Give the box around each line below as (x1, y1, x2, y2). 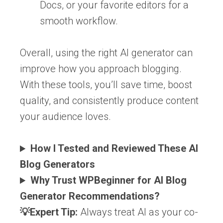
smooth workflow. (40, 15, 118, 27)
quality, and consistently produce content (20, 95, 199, 107)
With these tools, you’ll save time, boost (20, 79, 192, 91)
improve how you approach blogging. (20, 63, 182, 75)
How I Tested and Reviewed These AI (30, 142, 199, 155)
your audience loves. (20, 111, 111, 123)
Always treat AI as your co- (78, 206, 198, 219)
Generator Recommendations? (20, 190, 160, 203)
